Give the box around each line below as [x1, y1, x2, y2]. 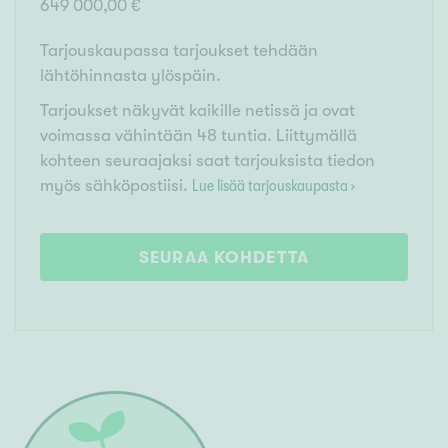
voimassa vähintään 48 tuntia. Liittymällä [40, 126, 357, 146]
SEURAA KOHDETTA [139, 248, 309, 268]
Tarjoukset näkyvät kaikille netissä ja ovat [40, 101, 355, 121]
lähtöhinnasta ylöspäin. [40, 66, 221, 86]
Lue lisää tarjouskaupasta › [192, 177, 355, 196]
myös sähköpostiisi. [40, 176, 192, 196]
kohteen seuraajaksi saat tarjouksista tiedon [40, 151, 375, 171]
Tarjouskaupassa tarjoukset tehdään [40, 41, 318, 61]
